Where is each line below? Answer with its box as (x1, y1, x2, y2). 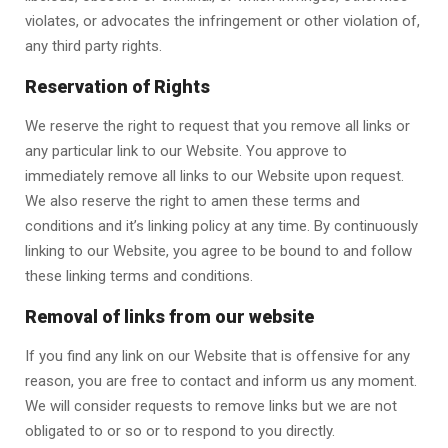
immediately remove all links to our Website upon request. (25, 167, 404, 185)
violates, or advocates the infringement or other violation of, (25, 12, 420, 30)
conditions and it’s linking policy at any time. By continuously (25, 217, 418, 235)
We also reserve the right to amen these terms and (25, 192, 360, 210)
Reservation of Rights (25, 76, 210, 97)
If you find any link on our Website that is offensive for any (25, 347, 410, 365)
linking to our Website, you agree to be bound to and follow (25, 242, 412, 260)
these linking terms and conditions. (25, 267, 253, 285)
